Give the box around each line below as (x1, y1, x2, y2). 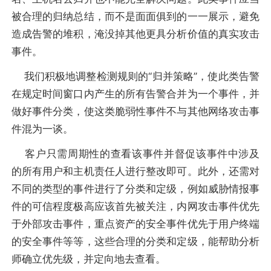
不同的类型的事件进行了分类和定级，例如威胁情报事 (11, 183, 260, 195)
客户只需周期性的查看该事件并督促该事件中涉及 (11, 148, 260, 160)
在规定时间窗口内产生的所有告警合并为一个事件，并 (11, 87, 260, 100)
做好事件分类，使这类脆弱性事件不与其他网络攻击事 (11, 105, 260, 117)
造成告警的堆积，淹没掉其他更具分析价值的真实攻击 (11, 27, 260, 40)
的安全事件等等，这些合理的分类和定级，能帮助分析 (11, 235, 260, 248)
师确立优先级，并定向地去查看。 (11, 253, 166, 266)
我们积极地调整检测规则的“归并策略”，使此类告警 (11, 70, 260, 82)
